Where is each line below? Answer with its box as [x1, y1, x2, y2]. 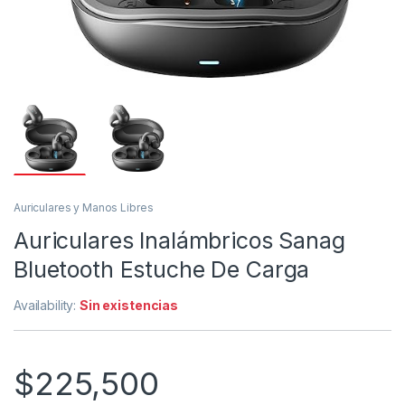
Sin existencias [80, 297, 178, 313]
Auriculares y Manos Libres [14, 200, 154, 214]
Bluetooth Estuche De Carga [14, 255, 310, 283]
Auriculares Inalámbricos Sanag [14, 226, 345, 254]
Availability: [14, 297, 80, 313]
